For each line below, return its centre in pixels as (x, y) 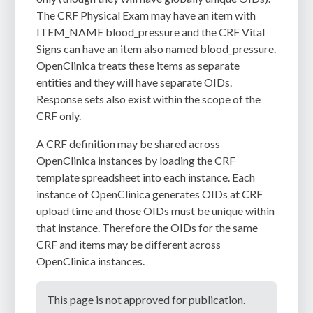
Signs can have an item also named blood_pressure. (156, 48)
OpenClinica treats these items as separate (138, 65)
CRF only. (59, 115)
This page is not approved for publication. (146, 299)
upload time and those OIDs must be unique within (156, 210)
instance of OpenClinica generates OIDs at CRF (150, 194)
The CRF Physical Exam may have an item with (146, 15)
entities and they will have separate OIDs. (134, 82)
